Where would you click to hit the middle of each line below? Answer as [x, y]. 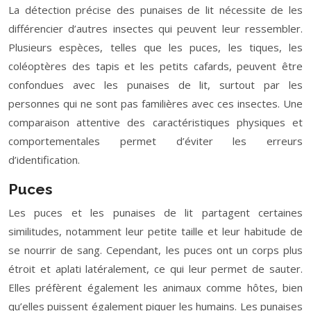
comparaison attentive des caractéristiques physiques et [155, 122]
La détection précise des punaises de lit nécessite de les [155, 10]
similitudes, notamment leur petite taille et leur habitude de [155, 231]
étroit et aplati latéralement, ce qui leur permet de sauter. [155, 269]
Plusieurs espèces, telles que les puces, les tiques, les [155, 47]
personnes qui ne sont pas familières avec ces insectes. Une [155, 103]
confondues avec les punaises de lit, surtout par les [155, 85]
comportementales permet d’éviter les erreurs [155, 141]
